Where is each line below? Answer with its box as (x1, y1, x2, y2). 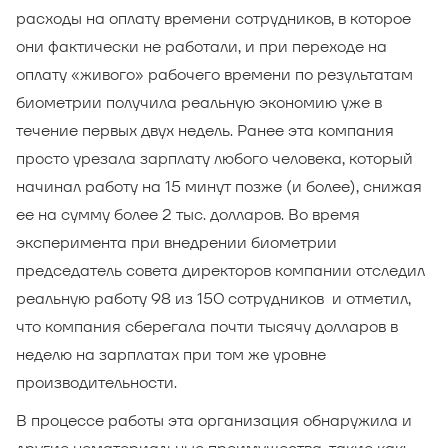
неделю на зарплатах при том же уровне (16, 344, 326, 365)
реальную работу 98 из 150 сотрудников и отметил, (16, 288, 411, 309)
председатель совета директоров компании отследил (16, 260, 425, 281)
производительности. (16, 372, 177, 393)
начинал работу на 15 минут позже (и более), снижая (16, 176, 422, 197)
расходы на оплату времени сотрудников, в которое (16, 8, 411, 29)
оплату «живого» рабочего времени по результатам (16, 64, 413, 85)
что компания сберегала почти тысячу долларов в (16, 316, 398, 337)
